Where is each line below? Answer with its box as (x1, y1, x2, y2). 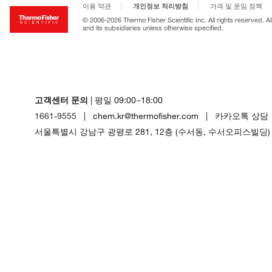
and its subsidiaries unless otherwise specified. (83, 23, 224, 32)
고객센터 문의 (35, 95, 89, 106)
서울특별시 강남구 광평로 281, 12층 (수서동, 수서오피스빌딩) (35, 126, 271, 137)
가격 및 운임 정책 (210, 1, 263, 10)
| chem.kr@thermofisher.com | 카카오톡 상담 (76, 110, 269, 121)
